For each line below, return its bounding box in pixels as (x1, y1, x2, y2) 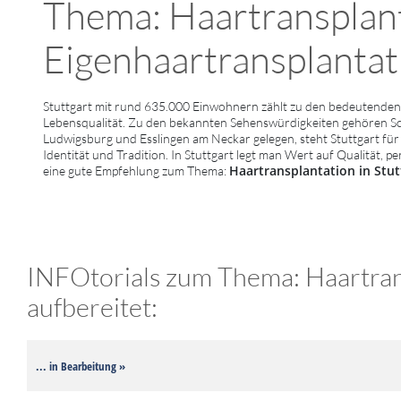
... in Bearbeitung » (36, 357, 125, 374)
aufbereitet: (27, 290, 158, 323)
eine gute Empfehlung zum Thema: (43, 162, 229, 178)
